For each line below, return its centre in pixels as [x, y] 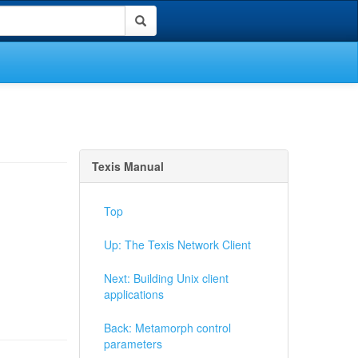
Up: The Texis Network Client [177, 245]
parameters [133, 344]
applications [133, 294]
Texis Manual [127, 166]
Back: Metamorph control [167, 328]
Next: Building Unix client [166, 278]
